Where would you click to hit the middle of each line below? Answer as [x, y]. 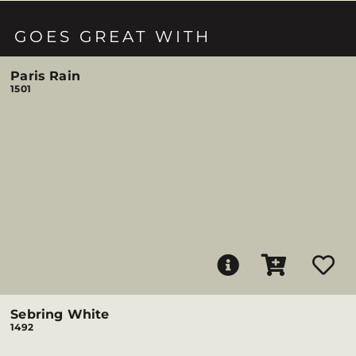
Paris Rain [45, 76]
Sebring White [60, 314]
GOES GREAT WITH [113, 37]
